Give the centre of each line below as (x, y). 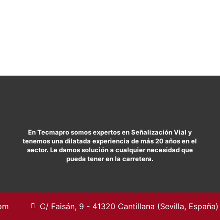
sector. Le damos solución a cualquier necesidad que (110, 150)
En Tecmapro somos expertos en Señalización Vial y (110, 132)
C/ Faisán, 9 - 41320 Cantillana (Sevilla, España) (129, 206)
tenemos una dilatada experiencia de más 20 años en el (110, 141)
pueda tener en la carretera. (110, 159)
